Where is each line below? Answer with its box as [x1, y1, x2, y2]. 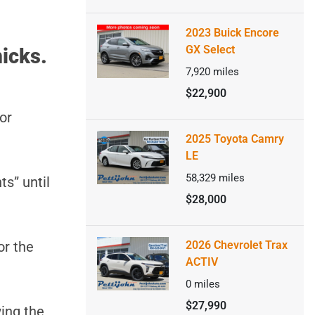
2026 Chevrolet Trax [185, 238, 288, 252]
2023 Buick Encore [185, 26, 279, 39]
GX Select [185, 43, 235, 56]
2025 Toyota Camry [185, 132, 284, 146]
